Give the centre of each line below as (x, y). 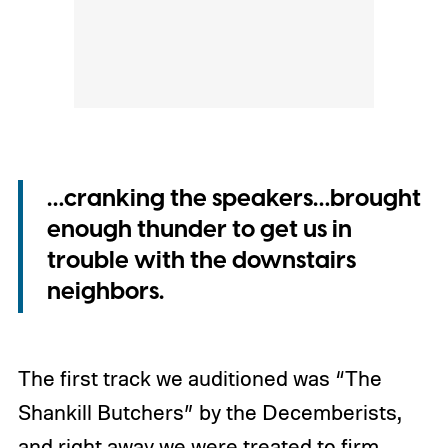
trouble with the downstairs (201, 261)
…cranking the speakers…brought (233, 199)
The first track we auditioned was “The (199, 377)
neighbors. (105, 292)
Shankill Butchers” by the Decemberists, (208, 411)
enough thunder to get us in (199, 230)
